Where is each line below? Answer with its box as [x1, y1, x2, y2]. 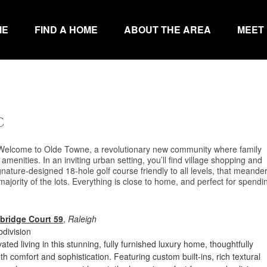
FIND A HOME [35, 23, 98, 36]
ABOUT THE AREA [124, 23, 211, 36]
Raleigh [67, 213, 97, 225]
